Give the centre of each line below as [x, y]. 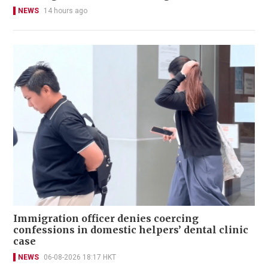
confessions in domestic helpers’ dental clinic [131, 230]
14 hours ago [66, 11]
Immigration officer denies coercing [106, 219]
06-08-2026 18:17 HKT [80, 258]
